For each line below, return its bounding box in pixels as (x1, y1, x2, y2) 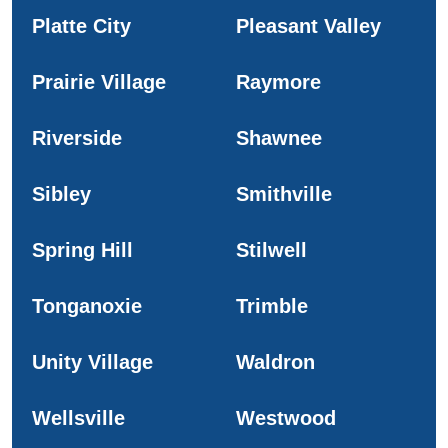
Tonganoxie (32, 294, 142, 317)
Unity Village (32, 350, 153, 373)
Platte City (32, 14, 131, 37)
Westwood (236, 406, 336, 429)
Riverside (32, 126, 122, 149)
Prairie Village (32, 70, 166, 93)
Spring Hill (32, 238, 133, 261)
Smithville (236, 182, 332, 205)
